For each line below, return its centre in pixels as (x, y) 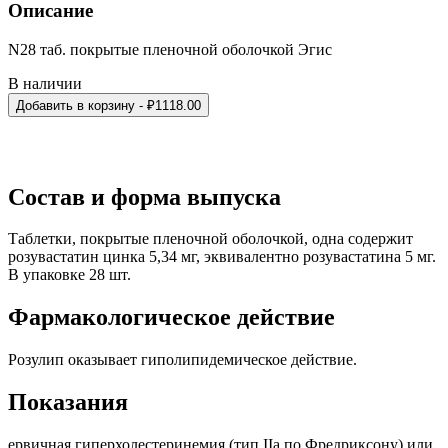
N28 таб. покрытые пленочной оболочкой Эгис (170, 49)
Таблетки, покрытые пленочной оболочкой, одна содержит (210, 239)
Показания (68, 402)
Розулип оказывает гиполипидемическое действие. (182, 360)
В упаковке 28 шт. (69, 275)
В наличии (45, 83)
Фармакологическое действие (171, 317)
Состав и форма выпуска (144, 196)
